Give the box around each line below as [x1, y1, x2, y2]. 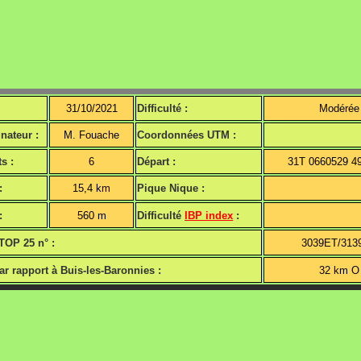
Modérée [319, 102, 359, 115]
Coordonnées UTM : [137, 129, 236, 142]
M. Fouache [64, 129, 119, 142]
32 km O [319, 264, 359, 277]
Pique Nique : [137, 182, 205, 195]
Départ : [137, 156, 176, 168]
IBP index [185, 210, 233, 222]
